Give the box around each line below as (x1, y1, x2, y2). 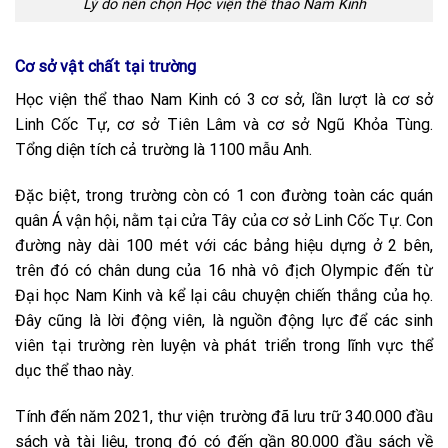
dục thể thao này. (15, 360, 134, 380)
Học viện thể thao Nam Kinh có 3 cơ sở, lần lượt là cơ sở (15, 90, 433, 110)
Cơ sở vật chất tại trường (15, 57, 196, 77)
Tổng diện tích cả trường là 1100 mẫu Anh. (15, 140, 312, 160)
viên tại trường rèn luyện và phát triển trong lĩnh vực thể (15, 335, 433, 355)
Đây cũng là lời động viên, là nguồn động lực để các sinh (15, 310, 433, 330)
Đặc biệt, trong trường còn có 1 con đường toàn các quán (15, 185, 433, 205)
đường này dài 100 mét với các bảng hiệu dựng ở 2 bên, (15, 235, 433, 255)
